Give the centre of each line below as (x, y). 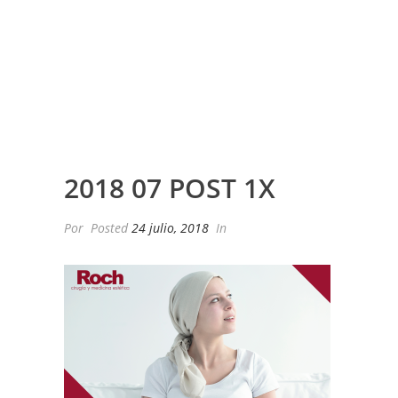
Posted (109, 228)
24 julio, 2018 (170, 228)
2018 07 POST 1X (170, 188)
